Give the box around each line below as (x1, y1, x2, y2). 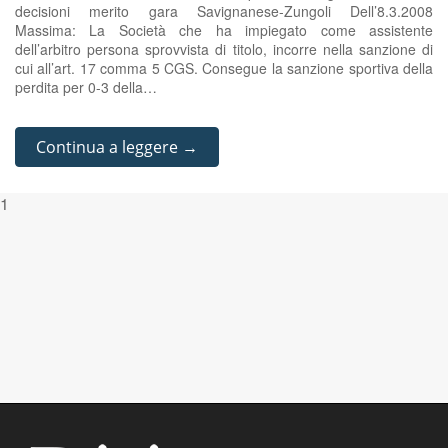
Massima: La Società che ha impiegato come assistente (15, 20, 433, 40)
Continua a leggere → (36, 136, 198, 158)
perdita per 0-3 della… (15, 77, 157, 97)
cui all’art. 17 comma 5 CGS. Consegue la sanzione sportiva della (15, 58, 433, 78)
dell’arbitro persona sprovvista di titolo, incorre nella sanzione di (15, 39, 433, 59)
